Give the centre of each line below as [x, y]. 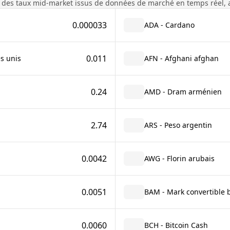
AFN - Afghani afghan [181, 58]
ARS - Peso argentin [178, 125]
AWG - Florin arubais [179, 158]
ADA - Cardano [169, 25]
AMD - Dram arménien [183, 92]
